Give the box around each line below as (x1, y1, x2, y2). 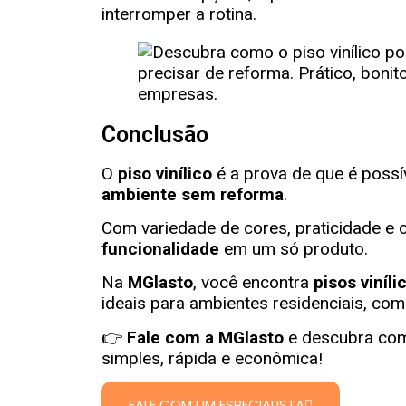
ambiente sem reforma (101, 183, 284, 205)
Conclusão (101, 121, 208, 148)
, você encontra (193, 272, 314, 294)
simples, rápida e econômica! (101, 347, 323, 369)
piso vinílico (118, 162, 212, 184)
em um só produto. (219, 238, 368, 260)
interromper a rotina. (101, 3, 256, 24)
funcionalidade (101, 238, 219, 260)
